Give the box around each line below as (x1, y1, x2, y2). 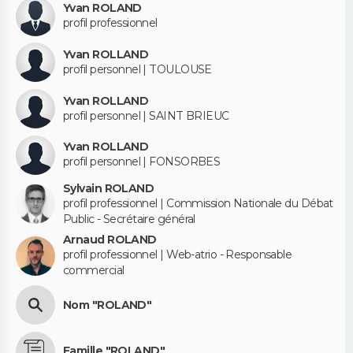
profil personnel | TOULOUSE (63, 61, 212, 76)
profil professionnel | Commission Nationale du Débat (63, 195, 333, 210)
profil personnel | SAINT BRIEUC (63, 108, 229, 123)
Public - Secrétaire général (63, 211, 195, 226)
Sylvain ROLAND (63, 180, 154, 195)
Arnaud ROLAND (63, 232, 157, 247)
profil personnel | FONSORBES (63, 154, 221, 169)
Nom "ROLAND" (63, 297, 152, 312)
